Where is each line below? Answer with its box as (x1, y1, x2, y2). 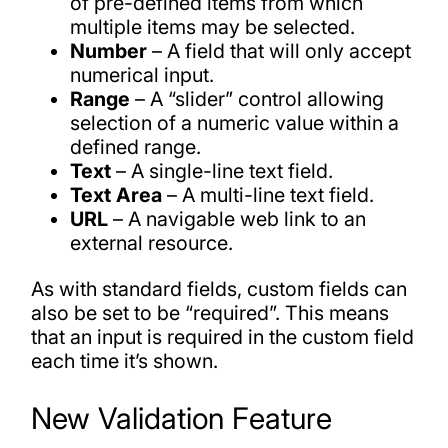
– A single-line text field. (111, 158, 334, 183)
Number (70, 38, 148, 63)
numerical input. (70, 62, 215, 87)
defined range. (70, 134, 202, 159)
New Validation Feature (30, 400, 332, 437)
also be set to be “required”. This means (30, 300, 389, 325)
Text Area (70, 182, 163, 207)
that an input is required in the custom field (30, 324, 414, 349)
